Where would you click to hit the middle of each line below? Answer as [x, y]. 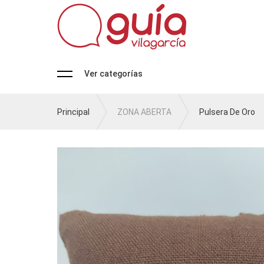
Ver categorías [113, 73]
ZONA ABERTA [144, 112]
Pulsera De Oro [227, 112]
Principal [73, 112]
